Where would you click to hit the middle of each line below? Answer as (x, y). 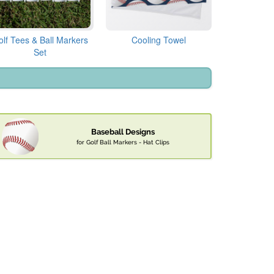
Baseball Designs (123, 132)
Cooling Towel (158, 40)
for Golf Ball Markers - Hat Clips (123, 142)
